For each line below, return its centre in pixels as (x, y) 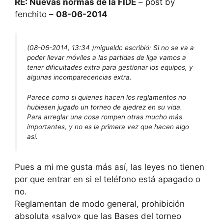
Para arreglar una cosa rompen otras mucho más (105, 117)
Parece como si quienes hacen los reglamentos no (107, 97)
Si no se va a (174, 48)
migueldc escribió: (124, 48)
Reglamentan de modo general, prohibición (100, 204)
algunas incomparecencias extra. (79, 77)
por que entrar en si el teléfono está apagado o (108, 179)
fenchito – (35, 14)
